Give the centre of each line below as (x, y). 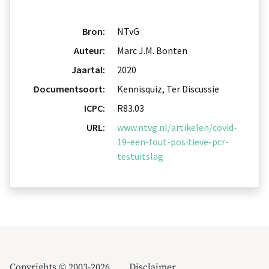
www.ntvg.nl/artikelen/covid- (177, 128)
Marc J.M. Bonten (152, 51)
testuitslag (140, 156)
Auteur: (89, 51)
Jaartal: (88, 70)
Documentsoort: (69, 89)
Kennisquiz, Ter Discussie (168, 89)
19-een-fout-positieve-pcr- (173, 142)
